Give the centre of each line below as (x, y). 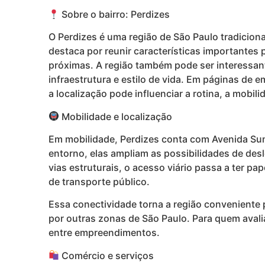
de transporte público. (99, 182)
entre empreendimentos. (104, 233)
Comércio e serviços (107, 255)
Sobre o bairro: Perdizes (115, 14)
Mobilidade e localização (116, 116)
